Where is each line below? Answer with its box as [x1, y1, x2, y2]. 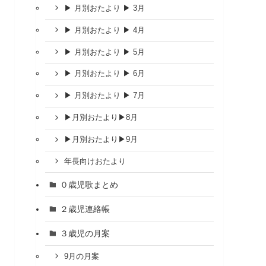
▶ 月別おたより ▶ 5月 [64, 47, 145, 56]
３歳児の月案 [59, 228, 110, 238]
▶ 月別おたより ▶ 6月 [64, 69, 145, 78]
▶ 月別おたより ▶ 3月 [64, 4, 145, 12]
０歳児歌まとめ [59, 179, 118, 189]
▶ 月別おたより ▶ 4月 [64, 26, 145, 34]
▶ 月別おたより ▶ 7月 [64, 91, 145, 100]
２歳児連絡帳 [59, 204, 110, 214]
